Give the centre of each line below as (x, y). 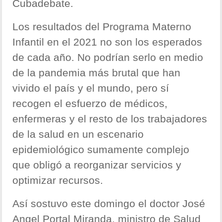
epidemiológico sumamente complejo (101, 150)
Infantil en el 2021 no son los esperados (108, 42)
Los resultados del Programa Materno (102, 27)
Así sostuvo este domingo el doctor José (109, 204)
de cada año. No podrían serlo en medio (108, 57)
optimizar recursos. (58, 180)
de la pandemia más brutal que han (97, 73)
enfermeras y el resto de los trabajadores (110, 119)
